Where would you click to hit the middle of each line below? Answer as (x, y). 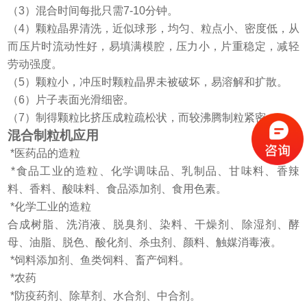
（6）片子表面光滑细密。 (71, 100)
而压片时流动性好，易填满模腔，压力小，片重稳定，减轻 (153, 47)
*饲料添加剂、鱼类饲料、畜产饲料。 (99, 260)
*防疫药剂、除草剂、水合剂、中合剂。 (105, 296)
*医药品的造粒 (44, 153)
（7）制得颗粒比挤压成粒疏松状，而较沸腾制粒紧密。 (143, 118)
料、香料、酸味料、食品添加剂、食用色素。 (118, 189)
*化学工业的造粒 (50, 207)
